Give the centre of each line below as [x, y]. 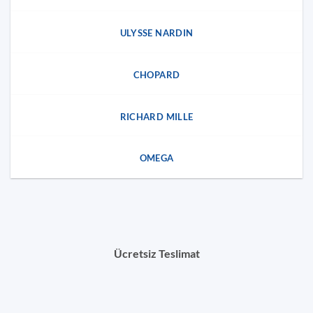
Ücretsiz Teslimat [156, 254]
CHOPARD [156, 74]
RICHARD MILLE [156, 116]
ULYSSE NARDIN [156, 33]
